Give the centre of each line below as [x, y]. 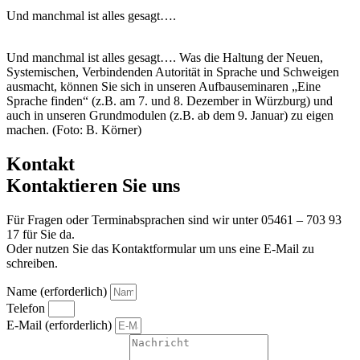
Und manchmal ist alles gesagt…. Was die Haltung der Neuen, [165, 57]
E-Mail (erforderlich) [61, 325]
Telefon [27, 308]
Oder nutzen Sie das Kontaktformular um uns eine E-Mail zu [160, 248]
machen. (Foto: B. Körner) [74, 129]
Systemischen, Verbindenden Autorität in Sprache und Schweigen [173, 72]
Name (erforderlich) [58, 291]
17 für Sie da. [41, 234]
